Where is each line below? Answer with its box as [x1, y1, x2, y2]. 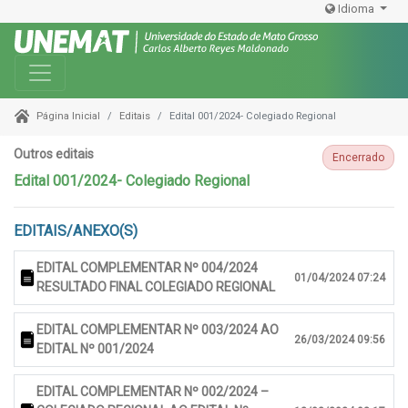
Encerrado [332, 151, 384, 165]
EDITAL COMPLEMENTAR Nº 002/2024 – [36, 384, 269, 400]
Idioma [335, 2, 378, 15]
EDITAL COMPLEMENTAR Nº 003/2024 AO [36, 322, 279, 338]
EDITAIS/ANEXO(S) [14, 222, 138, 240]
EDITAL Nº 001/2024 [36, 342, 154, 357]
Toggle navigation [25, 56, 168, 79]
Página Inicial [36, 110, 100, 123]
